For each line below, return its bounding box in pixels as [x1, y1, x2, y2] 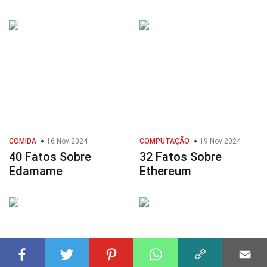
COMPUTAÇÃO [139, 137, 190, 146]
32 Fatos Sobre [139, 150, 222, 164]
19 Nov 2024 [198, 137, 241, 146]
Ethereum [139, 164, 191, 179]
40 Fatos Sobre [9, 150, 91, 164]
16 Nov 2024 [45, 137, 88, 146]
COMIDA [9, 137, 36, 146]
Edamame [9, 164, 63, 179]
